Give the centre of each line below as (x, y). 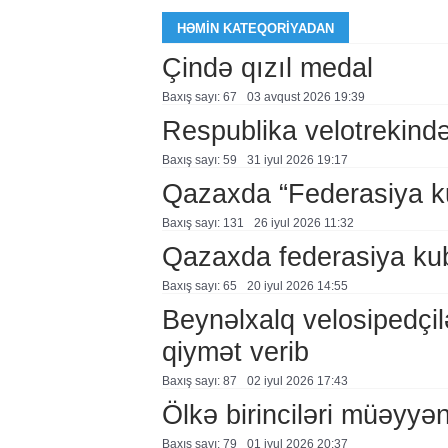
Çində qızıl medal (267, 67)
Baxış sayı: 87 (199, 381)
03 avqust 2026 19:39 (305, 97)
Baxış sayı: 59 (199, 160)
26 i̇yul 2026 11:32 (303, 223)
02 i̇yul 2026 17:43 (297, 381)
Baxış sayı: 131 (202, 223)
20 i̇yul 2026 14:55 (297, 286)
